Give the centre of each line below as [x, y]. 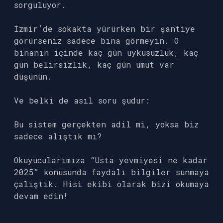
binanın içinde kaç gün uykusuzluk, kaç [106, 53]
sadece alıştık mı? [58, 136]
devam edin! [41, 196]
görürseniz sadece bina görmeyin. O [96, 41]
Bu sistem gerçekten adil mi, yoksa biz [106, 124]
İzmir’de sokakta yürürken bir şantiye [105, 29]
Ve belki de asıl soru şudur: [82, 100]
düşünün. [33, 76]
